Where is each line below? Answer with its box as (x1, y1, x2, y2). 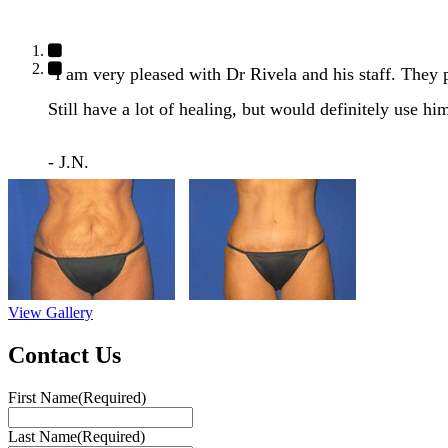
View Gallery (8, 303, 93, 321)
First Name (8, 388, 78, 406)
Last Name (8, 427, 77, 445)
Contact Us (8, 341, 121, 368)
